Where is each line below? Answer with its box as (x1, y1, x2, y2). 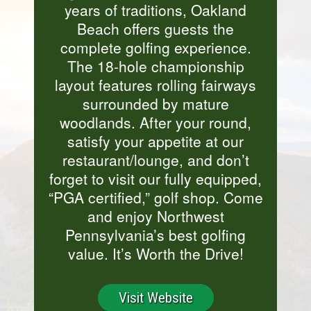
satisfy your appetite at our (67, 130, 244, 151)
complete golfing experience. (60, 36, 251, 58)
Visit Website (118, 289, 193, 306)
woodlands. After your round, (60, 111, 251, 133)
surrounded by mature (82, 92, 229, 114)
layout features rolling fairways (55, 74, 256, 95)
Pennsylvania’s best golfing (65, 224, 246, 245)
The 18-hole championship (67, 55, 244, 76)
